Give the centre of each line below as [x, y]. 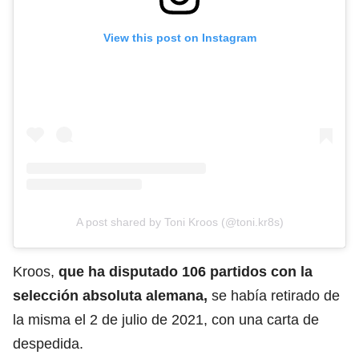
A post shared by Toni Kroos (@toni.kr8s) [179, 222]
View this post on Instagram [179, 38]
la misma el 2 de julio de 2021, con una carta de [166, 320]
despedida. [48, 344]
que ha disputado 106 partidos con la [186, 272]
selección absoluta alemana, [110, 296]
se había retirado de [274, 296]
